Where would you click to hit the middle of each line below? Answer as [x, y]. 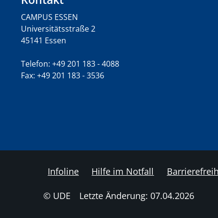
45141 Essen [44, 40]
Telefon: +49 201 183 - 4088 [70, 64]
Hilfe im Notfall [123, 171]
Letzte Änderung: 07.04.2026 [136, 195]
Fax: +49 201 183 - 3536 [63, 75]
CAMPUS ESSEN [50, 17]
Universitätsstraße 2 [58, 29]
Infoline [64, 171]
